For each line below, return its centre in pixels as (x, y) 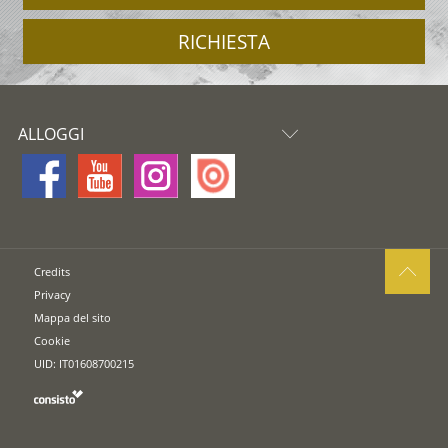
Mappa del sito (73, 318)
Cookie (52, 341)
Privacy (53, 295)
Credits (52, 272)
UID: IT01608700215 (84, 364)
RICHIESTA (224, 41)
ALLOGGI (50, 133)
